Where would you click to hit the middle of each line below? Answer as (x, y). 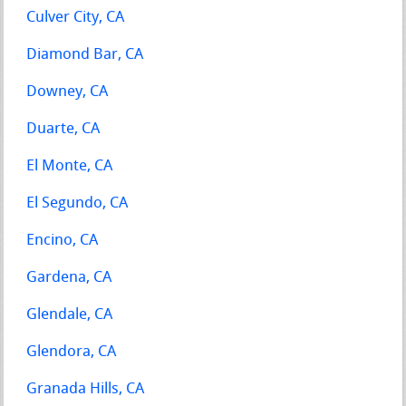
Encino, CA (63, 240)
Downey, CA (68, 92)
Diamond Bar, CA (85, 54)
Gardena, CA (69, 277)
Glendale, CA (70, 314)
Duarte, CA (63, 129)
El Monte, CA (70, 166)
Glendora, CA (72, 352)
